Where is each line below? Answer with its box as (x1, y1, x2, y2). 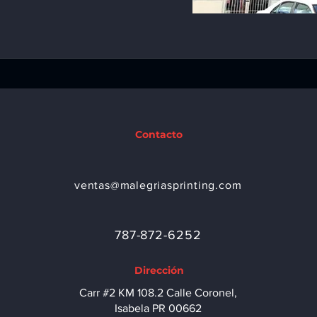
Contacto (135, 128, 183, 141)
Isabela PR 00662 (114, 302, 202, 314)
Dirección (134, 264, 184, 277)
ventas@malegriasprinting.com (74, 179, 242, 191)
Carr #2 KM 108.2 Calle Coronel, (79, 287, 237, 299)
